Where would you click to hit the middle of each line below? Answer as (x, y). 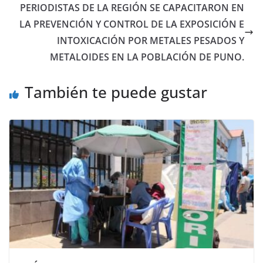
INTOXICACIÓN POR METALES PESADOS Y (151, 41)
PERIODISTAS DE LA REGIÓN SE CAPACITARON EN (132, 8)
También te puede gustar (116, 92)
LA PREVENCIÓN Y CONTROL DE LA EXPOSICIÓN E (132, 24)
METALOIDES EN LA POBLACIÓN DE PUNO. (147, 57)
